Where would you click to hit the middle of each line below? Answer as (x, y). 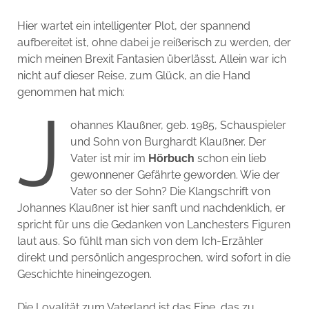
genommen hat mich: (71, 92)
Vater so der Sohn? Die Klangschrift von (171, 191)
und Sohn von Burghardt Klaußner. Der (169, 142)
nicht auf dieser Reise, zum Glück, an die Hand (133, 76)
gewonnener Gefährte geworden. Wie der (176, 175)
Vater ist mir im (110, 158)
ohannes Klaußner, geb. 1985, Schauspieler (179, 125)
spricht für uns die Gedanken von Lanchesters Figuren (153, 225)
